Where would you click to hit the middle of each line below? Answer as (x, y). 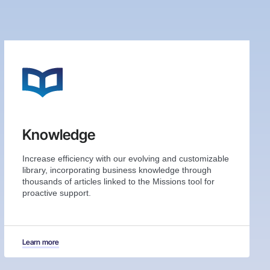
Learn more (41, 242)
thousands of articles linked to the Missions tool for (119, 182)
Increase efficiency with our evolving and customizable (126, 159)
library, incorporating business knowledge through (117, 170)
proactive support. (57, 193)
